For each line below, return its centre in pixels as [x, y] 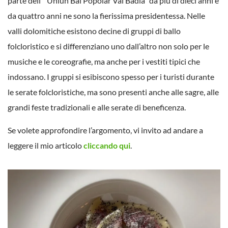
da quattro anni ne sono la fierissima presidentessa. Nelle [106, 16]
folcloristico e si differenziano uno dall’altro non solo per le [108, 46]
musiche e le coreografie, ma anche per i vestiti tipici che [104, 62]
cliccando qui [107, 145]
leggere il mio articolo [46, 145]
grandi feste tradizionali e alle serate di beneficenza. [97, 107]
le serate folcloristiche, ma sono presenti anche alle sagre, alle [113, 92]
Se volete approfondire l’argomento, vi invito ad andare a [105, 130]
